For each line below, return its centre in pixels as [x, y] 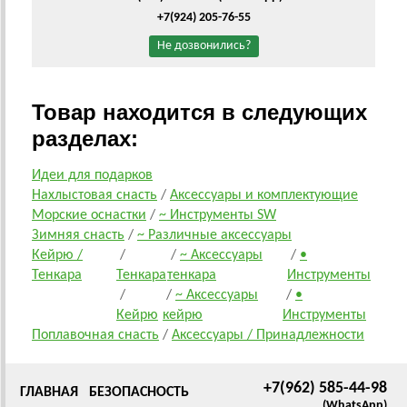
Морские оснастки [89, 215]
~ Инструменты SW [218, 215]
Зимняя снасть [78, 235]
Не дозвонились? [203, 46]
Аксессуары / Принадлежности [268, 335]
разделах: [85, 139]
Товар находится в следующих [199, 112]
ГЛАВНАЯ [49, 392]
